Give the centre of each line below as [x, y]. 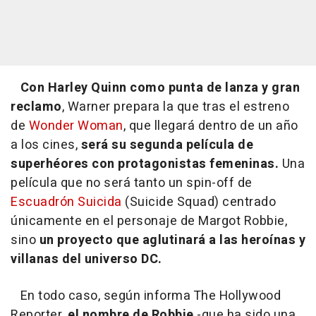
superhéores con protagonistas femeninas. [145, 164]
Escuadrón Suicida [66, 202]
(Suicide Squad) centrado [199, 202]
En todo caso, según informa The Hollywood [146, 296]
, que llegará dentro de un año [211, 126]
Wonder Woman [76, 126]
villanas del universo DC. [86, 260]
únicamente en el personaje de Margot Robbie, [149, 221]
